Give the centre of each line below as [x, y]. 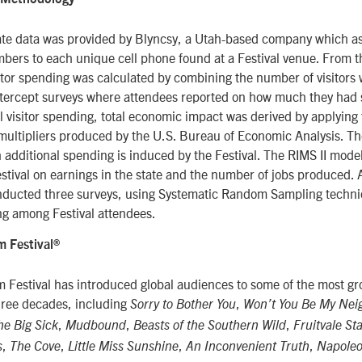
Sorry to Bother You [183, 305]
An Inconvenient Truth [248, 347]
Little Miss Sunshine [123, 347]
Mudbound [96, 326]
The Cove [35, 347]
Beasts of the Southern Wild [210, 326]
